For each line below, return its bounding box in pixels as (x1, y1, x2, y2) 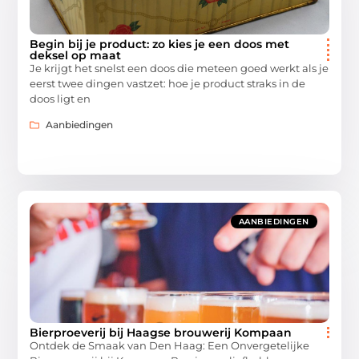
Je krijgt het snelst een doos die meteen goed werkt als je (30, 61, 329, 75)
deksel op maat (30, 47, 122, 63)
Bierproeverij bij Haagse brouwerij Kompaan (30, 325, 292, 341)
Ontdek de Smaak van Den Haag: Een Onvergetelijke (30, 339, 310, 353)
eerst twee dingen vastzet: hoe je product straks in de (30, 76, 306, 90)
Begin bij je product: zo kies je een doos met (30, 36, 290, 51)
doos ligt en (30, 91, 91, 105)
